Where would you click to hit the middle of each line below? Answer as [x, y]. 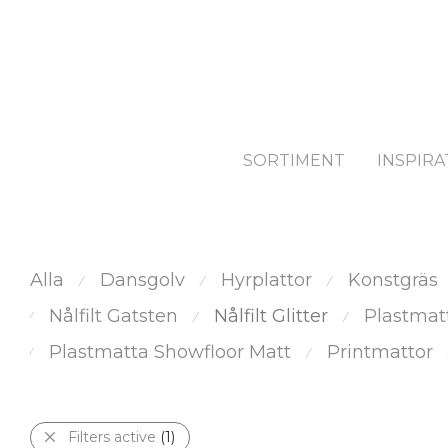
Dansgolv [142, 280]
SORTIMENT [294, 161]
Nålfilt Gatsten [113, 316]
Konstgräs [393, 280]
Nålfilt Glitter [271, 316]
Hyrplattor [266, 280]
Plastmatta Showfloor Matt [170, 352]
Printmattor [380, 352]
